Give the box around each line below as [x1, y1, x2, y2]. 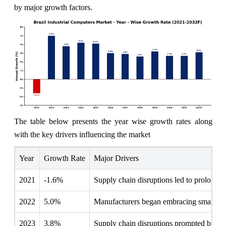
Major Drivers [93, 154, 139, 163]
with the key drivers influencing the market [14, 130, 150, 139]
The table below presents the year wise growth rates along [14, 117, 212, 126]
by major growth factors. [14, 3, 92, 12]
